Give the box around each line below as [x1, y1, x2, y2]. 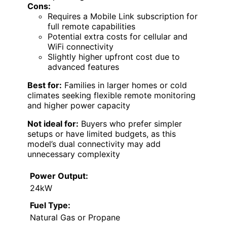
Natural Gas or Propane [30, 212, 120, 222]
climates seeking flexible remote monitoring [27, 90, 196, 100]
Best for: [27, 80, 62, 90]
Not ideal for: [27, 118, 79, 129]
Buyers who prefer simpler [79, 118, 182, 129]
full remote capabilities [48, 21, 135, 31]
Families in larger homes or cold [62, 80, 187, 90]
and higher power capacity [27, 100, 130, 110]
